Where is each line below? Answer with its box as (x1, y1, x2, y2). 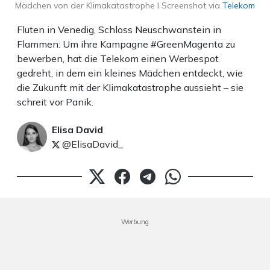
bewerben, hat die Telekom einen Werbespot (17, 52, 219, 65)
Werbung (121, 218, 149, 227)
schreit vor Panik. (17, 96, 93, 108)
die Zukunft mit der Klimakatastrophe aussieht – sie (17, 81, 243, 94)
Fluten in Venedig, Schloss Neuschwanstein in (17, 24, 221, 36)
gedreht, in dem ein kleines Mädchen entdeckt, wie (17, 67, 243, 80)
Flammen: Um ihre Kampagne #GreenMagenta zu (17, 38, 235, 51)
